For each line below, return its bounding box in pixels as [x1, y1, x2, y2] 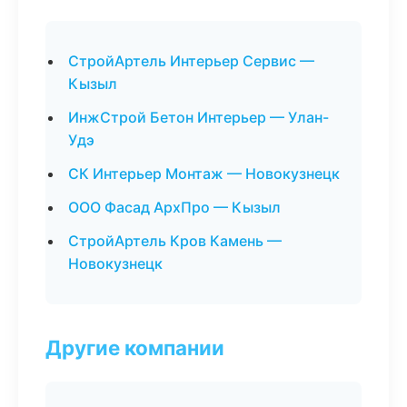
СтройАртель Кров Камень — [68, 232, 282, 250]
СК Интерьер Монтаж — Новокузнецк [68, 164, 340, 183]
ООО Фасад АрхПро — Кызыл [68, 198, 281, 216]
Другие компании [45, 335, 224, 360]
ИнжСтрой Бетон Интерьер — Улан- [68, 108, 329, 126]
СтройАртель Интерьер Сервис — [68, 52, 314, 70]
